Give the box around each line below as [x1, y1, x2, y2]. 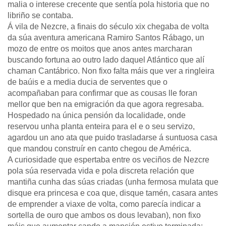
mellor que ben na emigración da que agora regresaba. [8, 100, 204, 108]
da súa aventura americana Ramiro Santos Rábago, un [8, 33, 204, 42]
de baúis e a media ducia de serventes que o [8, 78, 167, 86]
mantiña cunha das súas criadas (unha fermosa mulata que [8, 178, 218, 186]
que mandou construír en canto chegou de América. [8, 144, 191, 153]
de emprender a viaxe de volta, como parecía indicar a [8, 200, 201, 208]
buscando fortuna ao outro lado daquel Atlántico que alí [8, 55, 204, 64]
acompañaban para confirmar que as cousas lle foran [8, 89, 197, 97]
